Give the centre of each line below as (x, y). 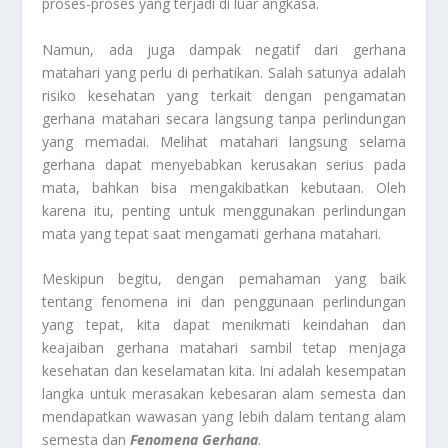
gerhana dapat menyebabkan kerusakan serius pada (224, 164)
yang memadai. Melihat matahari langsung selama (224, 141)
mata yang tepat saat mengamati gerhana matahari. (212, 233)
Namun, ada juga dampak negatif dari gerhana (224, 49)
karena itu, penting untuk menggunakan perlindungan (224, 210)
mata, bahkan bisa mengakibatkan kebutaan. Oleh (224, 187)
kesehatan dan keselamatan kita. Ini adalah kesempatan (224, 371)
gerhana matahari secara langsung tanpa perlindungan (224, 118)
